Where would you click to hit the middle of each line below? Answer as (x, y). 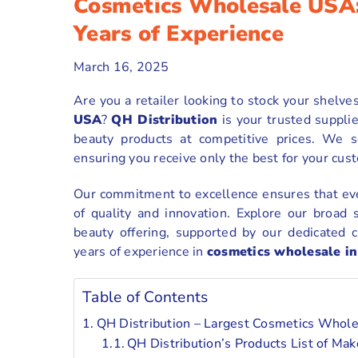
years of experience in (140, 251)
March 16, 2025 (121, 67)
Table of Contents (145, 297)
